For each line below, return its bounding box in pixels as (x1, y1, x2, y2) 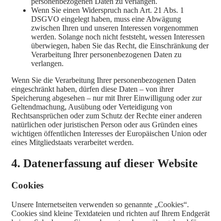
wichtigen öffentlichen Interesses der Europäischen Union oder (11, 129, 207, 138)
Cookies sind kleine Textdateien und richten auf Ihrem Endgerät (11, 209, 210, 218)
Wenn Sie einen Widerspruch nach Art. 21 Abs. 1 (31, 6, 184, 15)
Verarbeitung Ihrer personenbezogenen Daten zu (31, 50, 182, 59)
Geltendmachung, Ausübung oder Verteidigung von (11, 103, 172, 111)
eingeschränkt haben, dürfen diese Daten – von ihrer (11, 85, 174, 94)
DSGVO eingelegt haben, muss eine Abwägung (31, 15, 181, 24)
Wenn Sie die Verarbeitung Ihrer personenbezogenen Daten (11, 76, 196, 85)
